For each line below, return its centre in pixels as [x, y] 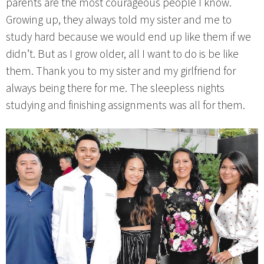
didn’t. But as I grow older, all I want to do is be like [122, 55]
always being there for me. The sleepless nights [115, 89]
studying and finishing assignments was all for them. [126, 106]
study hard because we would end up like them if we [128, 37]
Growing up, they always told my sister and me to [119, 20]
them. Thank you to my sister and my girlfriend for [121, 72]
